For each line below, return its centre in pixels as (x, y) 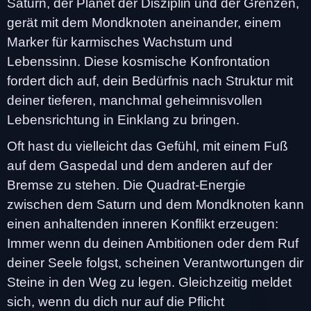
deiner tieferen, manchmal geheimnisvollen (135, 100)
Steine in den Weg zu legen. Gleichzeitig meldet (149, 282)
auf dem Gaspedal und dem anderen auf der (140, 165)
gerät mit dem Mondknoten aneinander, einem (144, 22)
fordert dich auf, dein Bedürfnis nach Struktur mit (150, 81)
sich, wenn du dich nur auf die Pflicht (116, 301)
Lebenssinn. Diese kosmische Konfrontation (138, 61)
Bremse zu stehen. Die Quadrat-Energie (126, 185)
